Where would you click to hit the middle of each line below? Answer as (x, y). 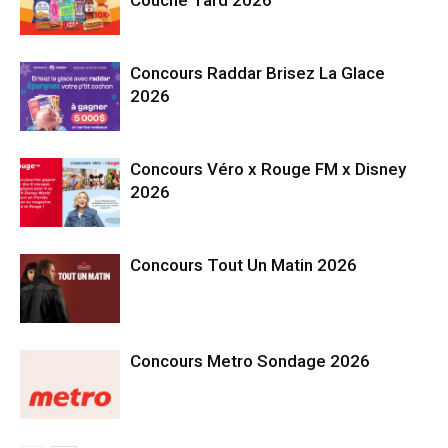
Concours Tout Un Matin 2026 (243, 264)
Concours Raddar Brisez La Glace (257, 72)
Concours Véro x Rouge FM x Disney (268, 168)
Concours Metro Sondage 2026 (250, 360)
